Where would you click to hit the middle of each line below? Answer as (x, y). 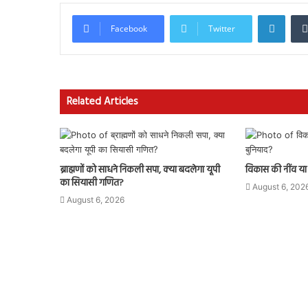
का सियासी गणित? (92, 183)
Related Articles (102, 102)
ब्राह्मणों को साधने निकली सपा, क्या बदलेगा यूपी (140, 170)
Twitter (222, 29)
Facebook (129, 29)
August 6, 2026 (96, 200)
